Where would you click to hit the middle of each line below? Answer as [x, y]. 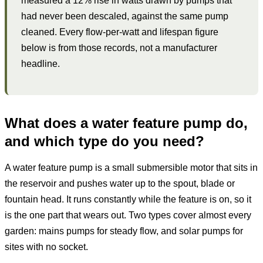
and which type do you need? [104, 141]
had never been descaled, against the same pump [125, 16]
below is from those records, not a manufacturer [119, 48]
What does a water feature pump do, [126, 123]
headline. [41, 63]
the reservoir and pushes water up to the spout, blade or [120, 183]
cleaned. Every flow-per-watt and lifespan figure [120, 32]
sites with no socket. [46, 247]
